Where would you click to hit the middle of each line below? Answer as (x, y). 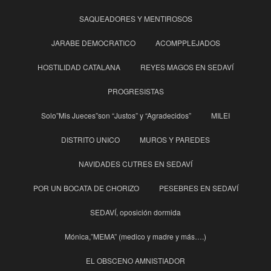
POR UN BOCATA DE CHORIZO (86, 188)
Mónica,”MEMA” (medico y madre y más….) (135, 237)
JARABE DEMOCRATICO (93, 43)
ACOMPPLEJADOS (188, 43)
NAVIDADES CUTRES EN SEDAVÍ (135, 164)
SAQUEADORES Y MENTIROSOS (135, 19)
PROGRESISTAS (135, 91)
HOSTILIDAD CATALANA (79, 67)
